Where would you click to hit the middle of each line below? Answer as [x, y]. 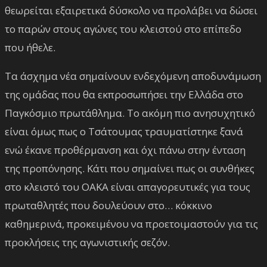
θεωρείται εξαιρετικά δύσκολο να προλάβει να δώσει [131, 10]
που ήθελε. [30, 47]
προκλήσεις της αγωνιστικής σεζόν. [87, 242]
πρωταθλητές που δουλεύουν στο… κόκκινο [108, 205]
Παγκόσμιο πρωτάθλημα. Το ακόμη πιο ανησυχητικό [130, 113]
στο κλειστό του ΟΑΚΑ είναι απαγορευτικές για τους [128, 187]
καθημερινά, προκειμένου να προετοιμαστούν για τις [131, 223]
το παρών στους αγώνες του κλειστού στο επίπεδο [123, 29]
